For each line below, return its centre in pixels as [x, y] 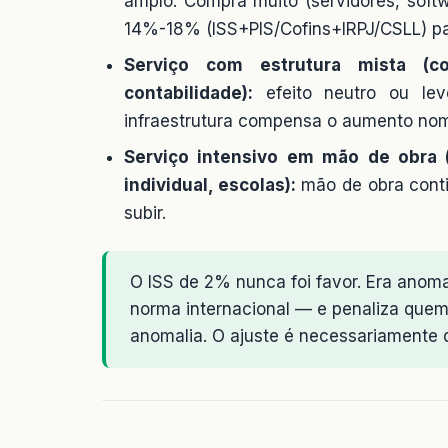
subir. [145, 212]
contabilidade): [188, 92]
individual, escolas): [210, 184]
